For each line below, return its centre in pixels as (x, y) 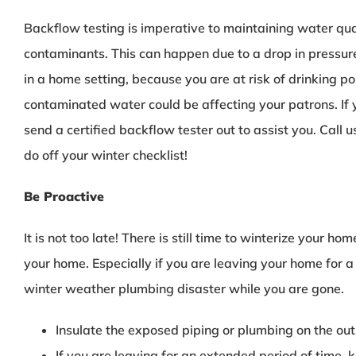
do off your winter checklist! (105, 155)
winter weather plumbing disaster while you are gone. (184, 288)
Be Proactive (64, 196)
